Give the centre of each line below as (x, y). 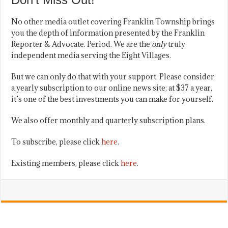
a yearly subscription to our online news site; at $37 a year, (112, 88)
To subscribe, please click (56, 141)
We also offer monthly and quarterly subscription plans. (109, 120)
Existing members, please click (66, 163)
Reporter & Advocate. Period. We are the (82, 44)
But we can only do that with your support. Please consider (113, 76)
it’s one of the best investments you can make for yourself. (112, 99)
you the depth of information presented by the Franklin (108, 33)
